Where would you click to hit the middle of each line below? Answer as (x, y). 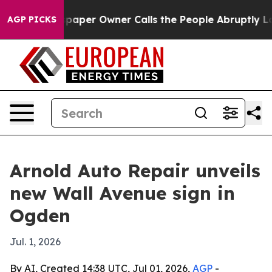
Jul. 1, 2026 (35, 242)
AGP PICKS (32, 19)
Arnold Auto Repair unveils (135, 171)
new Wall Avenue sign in (122, 193)
